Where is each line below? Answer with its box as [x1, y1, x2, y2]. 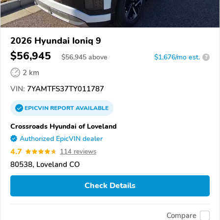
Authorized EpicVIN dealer [20, 134, 103, 143]
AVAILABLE [74, 104, 109, 112]
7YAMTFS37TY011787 [25, 83, 104, 94]
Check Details [84, 180, 136, 192]
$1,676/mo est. [154, 52, 200, 62]
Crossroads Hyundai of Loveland [10, 121, 117, 131]
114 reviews [60, 147, 96, 156]
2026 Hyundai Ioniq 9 [10, 34, 101, 47]
